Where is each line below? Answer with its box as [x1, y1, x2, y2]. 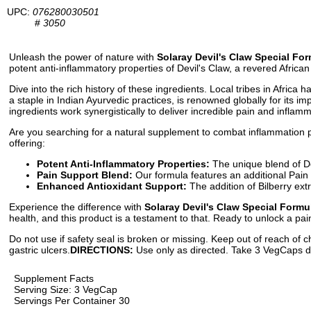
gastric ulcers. [9, 244, 70, 255]
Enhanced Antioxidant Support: [37, 180, 187, 192]
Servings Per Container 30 [14, 295, 130, 306]
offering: [9, 137, 45, 149]
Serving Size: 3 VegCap [14, 284, 117, 295]
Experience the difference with [9, 201, 144, 212]
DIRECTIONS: [70, 244, 136, 255]
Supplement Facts [14, 273, 94, 284]
